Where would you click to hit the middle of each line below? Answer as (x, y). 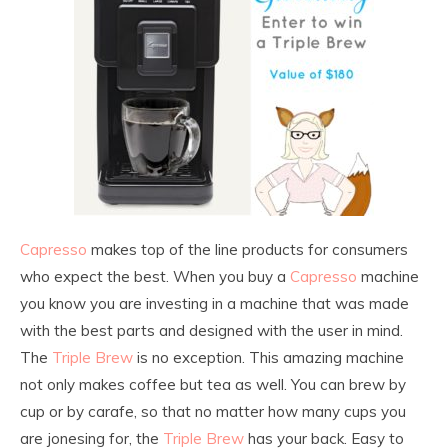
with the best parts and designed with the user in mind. (211, 330)
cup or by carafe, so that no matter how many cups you (213, 411)
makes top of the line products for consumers (247, 249)
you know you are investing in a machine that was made (214, 303)
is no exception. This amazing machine (268, 357)
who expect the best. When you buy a (155, 276)
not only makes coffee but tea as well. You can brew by (213, 384)
